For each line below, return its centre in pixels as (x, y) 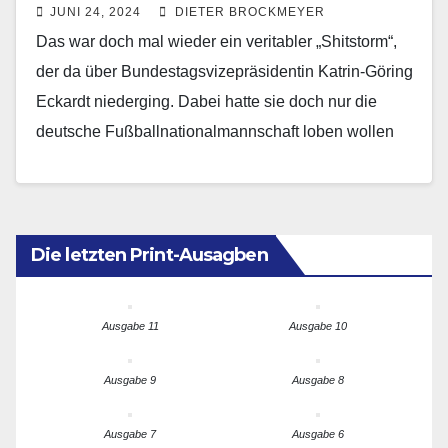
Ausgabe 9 (130, 380)
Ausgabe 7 (130, 434)
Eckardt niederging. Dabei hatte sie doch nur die (206, 102)
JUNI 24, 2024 (95, 12)
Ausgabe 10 (318, 326)
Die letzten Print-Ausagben (149, 255)
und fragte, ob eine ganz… (129, 162)
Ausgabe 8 (318, 380)
